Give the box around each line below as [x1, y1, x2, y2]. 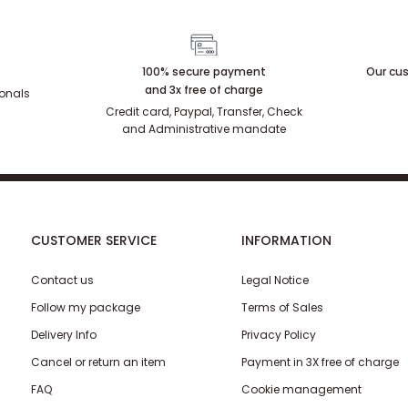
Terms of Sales [241, 325, 324, 342]
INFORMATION [241, 257, 332, 276]
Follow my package [31, 325, 141, 342]
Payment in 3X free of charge [241, 380, 400, 396]
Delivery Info [31, 352, 97, 369]
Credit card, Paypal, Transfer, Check [105, 104, 302, 120]
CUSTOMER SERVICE [31, 257, 158, 276]
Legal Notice [241, 298, 310, 314]
